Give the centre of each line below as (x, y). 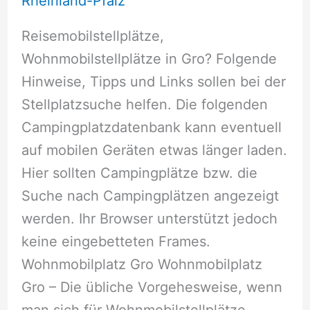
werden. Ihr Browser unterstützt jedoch (149, 219)
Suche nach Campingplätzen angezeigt (150, 196)
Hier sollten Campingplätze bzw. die (139, 173)
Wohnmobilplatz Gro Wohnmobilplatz (142, 265)
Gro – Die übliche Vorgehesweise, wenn (152, 288)
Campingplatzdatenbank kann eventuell (151, 128)
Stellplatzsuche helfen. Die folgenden (144, 105)
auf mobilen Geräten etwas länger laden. (154, 151)
